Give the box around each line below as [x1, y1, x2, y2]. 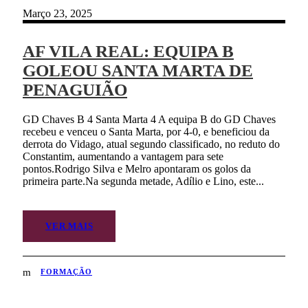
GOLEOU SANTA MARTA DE [23, 61, 253, 80]
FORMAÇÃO [41, 267, 92, 276]
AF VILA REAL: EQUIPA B [23, 42, 234, 61]
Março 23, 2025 [23, 8, 92, 20]
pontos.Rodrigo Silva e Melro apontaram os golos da [23, 163, 251, 175]
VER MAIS [45, 221, 93, 232]
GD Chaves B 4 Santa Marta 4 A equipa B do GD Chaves [23, 113, 276, 126]
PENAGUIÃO [23, 80, 127, 100]
